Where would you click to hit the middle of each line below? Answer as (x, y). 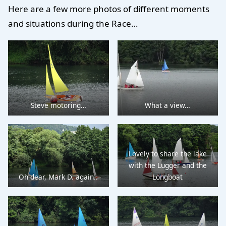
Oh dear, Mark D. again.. (59, 177)
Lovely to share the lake (167, 153)
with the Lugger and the (167, 165)
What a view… (168, 105)
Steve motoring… (58, 105)
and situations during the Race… (73, 24)
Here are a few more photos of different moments (109, 9)
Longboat (168, 177)
